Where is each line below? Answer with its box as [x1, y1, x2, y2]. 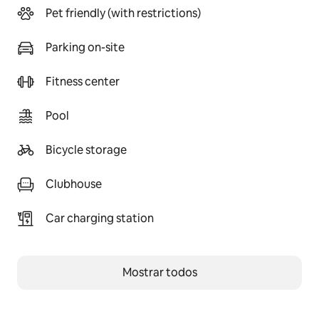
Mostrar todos [122, 265, 197, 280]
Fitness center [46, 74, 120, 89]
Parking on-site [46, 40, 125, 55]
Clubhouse [46, 177, 102, 192]
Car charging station [46, 211, 154, 226]
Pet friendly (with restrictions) [46, 6, 201, 21]
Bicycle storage [46, 142, 127, 157]
